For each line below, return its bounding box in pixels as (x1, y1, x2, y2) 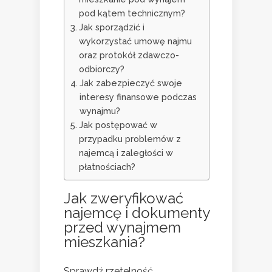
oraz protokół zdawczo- (78, 50, 179, 61)
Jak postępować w (78, 120, 157, 131)
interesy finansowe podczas (79, 92, 197, 103)
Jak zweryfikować (64, 189, 183, 208)
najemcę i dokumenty (64, 204, 209, 222)
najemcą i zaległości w (78, 148, 173, 158)
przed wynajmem (64, 219, 181, 237)
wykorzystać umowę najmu (78, 36, 192, 47)
